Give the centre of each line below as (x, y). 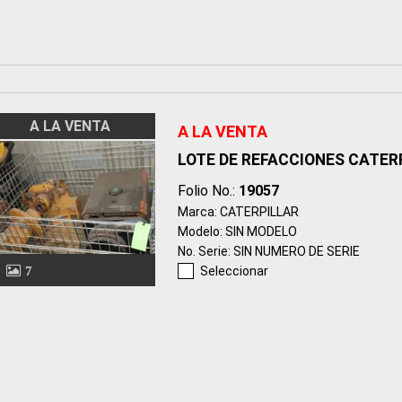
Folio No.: (208, 191)
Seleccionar (234, 271)
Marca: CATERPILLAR (238, 212)
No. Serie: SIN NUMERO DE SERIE (268, 252)
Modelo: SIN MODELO (237, 232)
